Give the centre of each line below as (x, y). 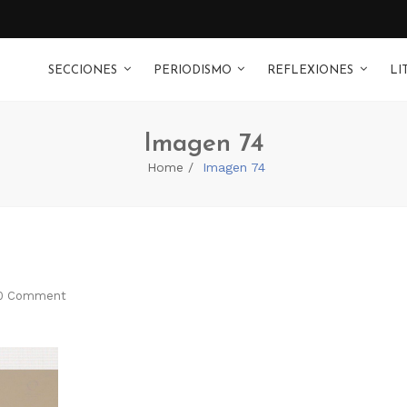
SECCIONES (83, 70)
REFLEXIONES (310, 70)
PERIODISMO (192, 70)
